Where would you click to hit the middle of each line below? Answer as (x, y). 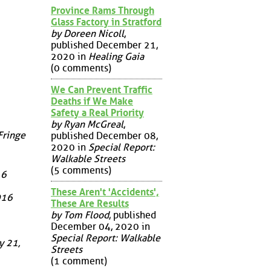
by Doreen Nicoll (87, 33)
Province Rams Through (103, 10)
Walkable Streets (88, 158)
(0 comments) (81, 68)
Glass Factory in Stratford (106, 22)
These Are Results (90, 203)
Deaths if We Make (92, 101)
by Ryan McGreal (87, 124)
